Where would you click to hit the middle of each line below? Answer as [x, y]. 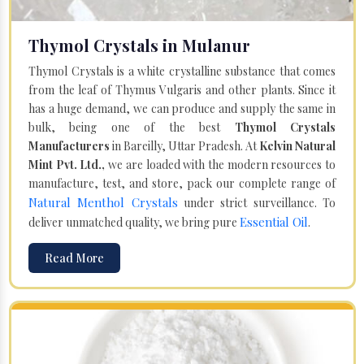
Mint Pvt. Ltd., [67, 164]
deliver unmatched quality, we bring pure [134, 222]
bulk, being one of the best [132, 127]
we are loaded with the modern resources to [221, 164]
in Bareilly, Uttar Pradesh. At [184, 145]
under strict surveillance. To [257, 202]
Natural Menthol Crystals [103, 202]
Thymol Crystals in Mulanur [139, 45]
